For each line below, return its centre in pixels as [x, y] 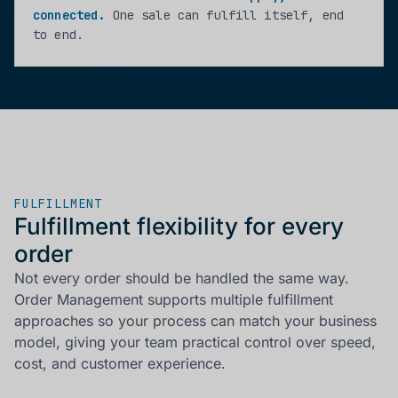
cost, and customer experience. [120, 364]
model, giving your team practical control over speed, [195, 342]
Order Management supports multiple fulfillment [174, 300]
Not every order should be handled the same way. [182, 279]
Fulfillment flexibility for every [179, 227]
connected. [69, 16]
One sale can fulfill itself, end [225, 16]
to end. [58, 35]
